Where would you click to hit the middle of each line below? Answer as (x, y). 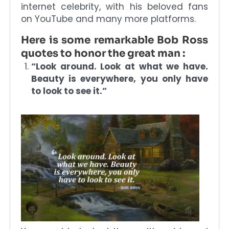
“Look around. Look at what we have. (120, 66)
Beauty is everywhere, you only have (120, 78)
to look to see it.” (69, 91)
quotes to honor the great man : (103, 53)
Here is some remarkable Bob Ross (114, 40)
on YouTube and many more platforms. (108, 19)
